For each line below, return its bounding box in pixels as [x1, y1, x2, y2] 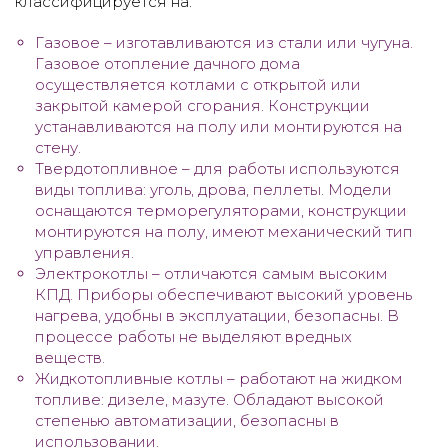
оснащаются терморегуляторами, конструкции [35, 201, 407, 221]
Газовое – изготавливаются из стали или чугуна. [35, 33, 413, 53]
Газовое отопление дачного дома [35, 54, 300, 74]
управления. [35, 243, 134, 263]
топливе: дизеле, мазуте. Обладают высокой [35, 390, 384, 410]
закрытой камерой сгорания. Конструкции [35, 96, 370, 116]
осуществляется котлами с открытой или [35, 75, 361, 95]
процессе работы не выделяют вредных [35, 327, 352, 347]
